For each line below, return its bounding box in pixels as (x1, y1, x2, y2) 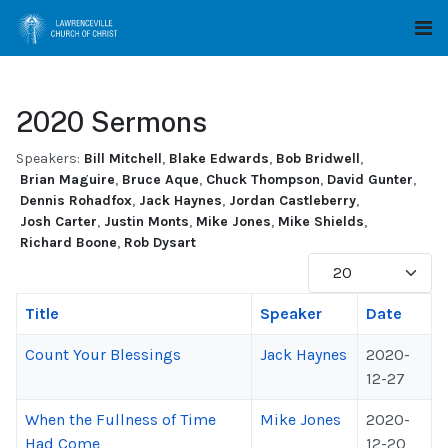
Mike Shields (278, 213, 364, 230)
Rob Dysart (124, 234, 196, 251)
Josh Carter (20, 213, 97, 230)
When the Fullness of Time (25, 410, 216, 429)
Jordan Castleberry (229, 192, 356, 209)
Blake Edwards (169, 150, 269, 167)
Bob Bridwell (276, 150, 360, 167)
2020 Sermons (16, 105, 207, 138)
